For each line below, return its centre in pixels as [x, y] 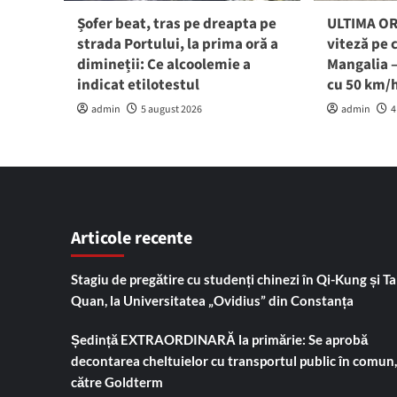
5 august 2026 [171, 109]
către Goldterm [117, 381]
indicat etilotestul [138, 85]
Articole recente [131, 238]
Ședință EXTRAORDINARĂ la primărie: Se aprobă [219, 339]
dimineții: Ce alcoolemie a [164, 64]
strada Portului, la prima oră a [178, 44]
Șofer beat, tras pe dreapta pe [177, 23]
